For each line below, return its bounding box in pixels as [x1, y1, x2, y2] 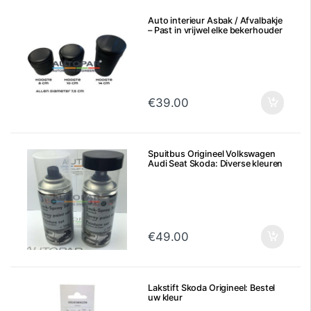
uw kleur [148, 292, 183, 303]
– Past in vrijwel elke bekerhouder [148, 24, 283, 35]
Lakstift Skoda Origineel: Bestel [148, 283, 276, 294]
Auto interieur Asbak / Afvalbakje [148, 15, 283, 26]
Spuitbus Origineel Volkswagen [148, 149, 276, 160]
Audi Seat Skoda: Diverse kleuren [148, 158, 283, 169]
